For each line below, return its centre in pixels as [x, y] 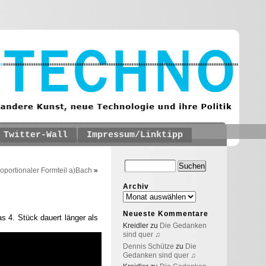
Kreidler [136, 225]
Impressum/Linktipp [135, 135]
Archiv [136, 186]
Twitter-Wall [36, 135]
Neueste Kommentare [166, 214]
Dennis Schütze [148, 246]
